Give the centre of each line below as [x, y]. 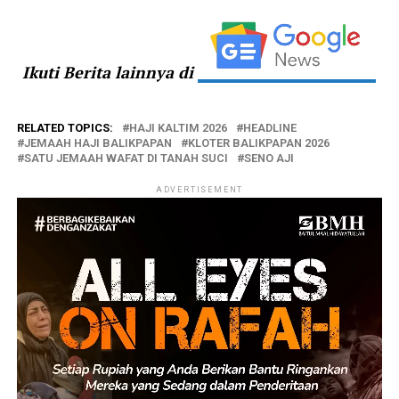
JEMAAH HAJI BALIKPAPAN [98, 143]
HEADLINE [269, 128]
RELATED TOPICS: [65, 128]
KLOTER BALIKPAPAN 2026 [258, 143]
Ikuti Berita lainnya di [110, 73]
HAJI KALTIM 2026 [178, 128]
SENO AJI [269, 159]
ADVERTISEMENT [199, 190]
